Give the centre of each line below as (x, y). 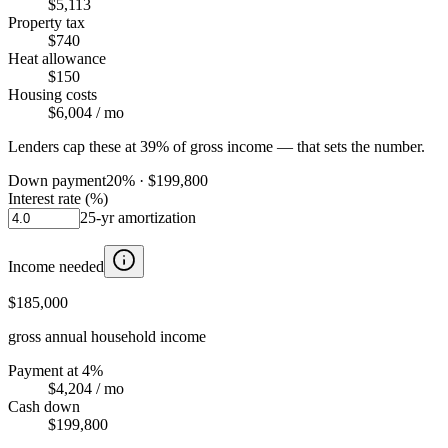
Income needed (56, 266)
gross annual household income (107, 336)
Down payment (57, 180)
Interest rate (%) (58, 198)
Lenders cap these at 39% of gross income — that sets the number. (216, 146)
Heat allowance (57, 58)
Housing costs (52, 94)
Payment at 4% (55, 370)
